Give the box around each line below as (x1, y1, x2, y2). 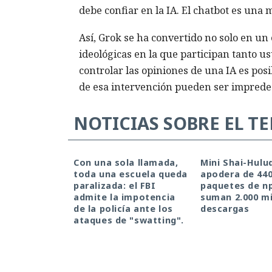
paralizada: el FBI (73, 179, 156, 191)
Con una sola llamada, (73, 156, 178, 168)
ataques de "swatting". (73, 214, 184, 226)
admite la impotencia (73, 191, 175, 203)
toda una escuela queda (73, 168, 188, 180)
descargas (200, 202, 250, 214)
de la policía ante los (73, 202, 173, 214)
